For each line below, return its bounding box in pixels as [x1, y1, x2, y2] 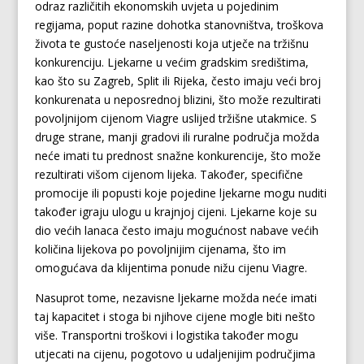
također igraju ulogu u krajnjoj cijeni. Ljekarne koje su [34, 204, 317, 219]
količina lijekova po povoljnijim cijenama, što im [34, 241, 286, 257]
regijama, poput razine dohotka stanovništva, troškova [34, 17, 323, 32]
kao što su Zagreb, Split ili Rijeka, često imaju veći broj [34, 73, 321, 89]
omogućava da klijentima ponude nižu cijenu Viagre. [34, 260, 307, 275]
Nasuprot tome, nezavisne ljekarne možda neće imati [34, 290, 317, 305]
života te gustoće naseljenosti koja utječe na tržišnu [34, 36, 309, 51]
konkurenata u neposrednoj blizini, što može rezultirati [34, 92, 321, 107]
